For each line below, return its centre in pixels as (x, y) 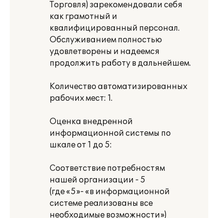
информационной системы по (110, 133)
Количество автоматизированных (118, 87)
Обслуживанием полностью (106, 40)
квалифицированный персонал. (115, 28)
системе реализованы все (101, 203)
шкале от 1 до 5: (81, 145)
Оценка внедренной (91, 122)
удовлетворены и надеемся (105, 52)
